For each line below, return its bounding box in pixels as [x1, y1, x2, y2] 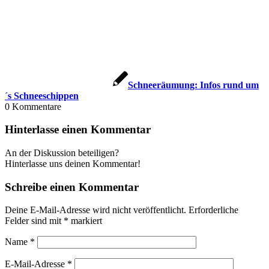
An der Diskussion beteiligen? [5, 147, 119, 158]
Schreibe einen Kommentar [5, 180, 139, 193]
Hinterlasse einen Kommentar [5, 123, 151, 136]
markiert [68, 216, 102, 226]
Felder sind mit [5, 216, 64, 226]
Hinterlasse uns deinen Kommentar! [5, 158, 141, 169]
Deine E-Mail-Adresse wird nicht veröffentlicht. [5, 205, 186, 216]
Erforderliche [189, 205, 238, 216]
